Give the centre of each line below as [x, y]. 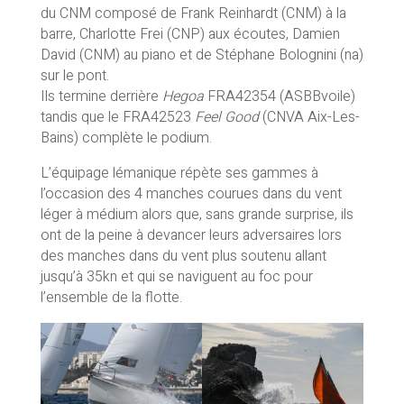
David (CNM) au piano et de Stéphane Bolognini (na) [202, 55]
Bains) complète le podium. [126, 138]
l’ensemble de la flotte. [111, 297]
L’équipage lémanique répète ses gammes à [179, 173]
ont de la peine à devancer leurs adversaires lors [191, 235]
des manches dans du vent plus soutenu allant [183, 256]
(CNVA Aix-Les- [309, 117]
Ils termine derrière [101, 96]
